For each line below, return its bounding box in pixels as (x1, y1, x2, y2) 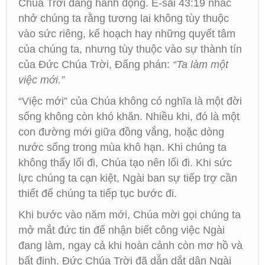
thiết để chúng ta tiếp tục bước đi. (18, 188, 177, 199)
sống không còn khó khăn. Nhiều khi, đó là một (18, 111, 240, 122)
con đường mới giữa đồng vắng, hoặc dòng (18, 126, 224, 138)
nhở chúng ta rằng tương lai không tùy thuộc (18, 12, 229, 24)
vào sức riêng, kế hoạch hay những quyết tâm (18, 28, 235, 40)
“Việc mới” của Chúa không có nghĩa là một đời (18, 95, 242, 107)
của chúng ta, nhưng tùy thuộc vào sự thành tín (18, 43, 242, 55)
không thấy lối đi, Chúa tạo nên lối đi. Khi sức (18, 157, 232, 169)
